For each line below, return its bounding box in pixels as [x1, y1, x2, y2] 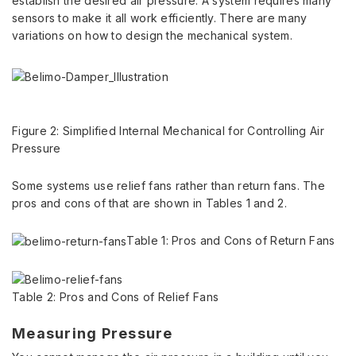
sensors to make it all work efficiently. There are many [12, 11, 308, 25]
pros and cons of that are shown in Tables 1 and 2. [12, 196, 287, 211]
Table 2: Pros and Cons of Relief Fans [12, 290, 219, 304]
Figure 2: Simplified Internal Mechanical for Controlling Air [12, 124, 324, 138]
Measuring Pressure [12, 325, 173, 342]
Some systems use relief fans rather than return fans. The [12, 179, 326, 193]
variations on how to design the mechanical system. [12, 29, 292, 43]
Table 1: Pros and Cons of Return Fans [126, 234, 335, 248]
